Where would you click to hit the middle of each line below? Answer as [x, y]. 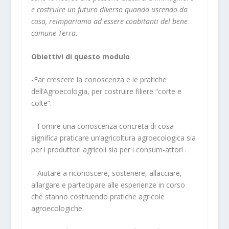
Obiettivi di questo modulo [81, 56]
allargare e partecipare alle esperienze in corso [108, 185]
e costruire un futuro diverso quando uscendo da [109, 10]
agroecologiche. [57, 208]
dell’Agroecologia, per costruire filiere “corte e [106, 91]
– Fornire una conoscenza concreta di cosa [102, 126]
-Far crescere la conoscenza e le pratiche [99, 79]
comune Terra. [56, 33]
